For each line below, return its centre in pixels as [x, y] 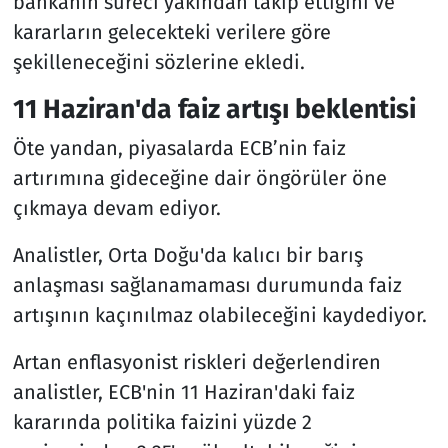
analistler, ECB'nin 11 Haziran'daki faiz [183, 392]
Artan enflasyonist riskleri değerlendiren [196, 362]
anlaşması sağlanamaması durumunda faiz [207, 285]
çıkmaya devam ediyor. [116, 208]
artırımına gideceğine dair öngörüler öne [199, 178]
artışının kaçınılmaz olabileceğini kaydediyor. [219, 315]
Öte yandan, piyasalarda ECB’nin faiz [179, 148]
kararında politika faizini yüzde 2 [162, 422]
